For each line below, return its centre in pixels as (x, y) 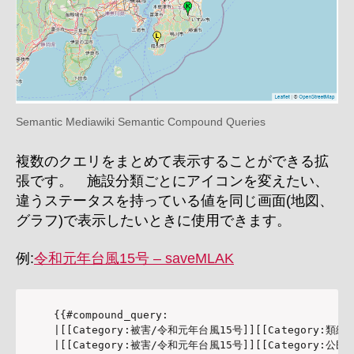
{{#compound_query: (111, 314)
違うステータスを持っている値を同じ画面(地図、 (175, 201)
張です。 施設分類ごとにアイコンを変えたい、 (172, 181)
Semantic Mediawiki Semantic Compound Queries (141, 122)
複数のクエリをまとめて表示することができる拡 (172, 162)
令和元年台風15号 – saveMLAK (134, 258)
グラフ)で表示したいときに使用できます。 (153, 221)
